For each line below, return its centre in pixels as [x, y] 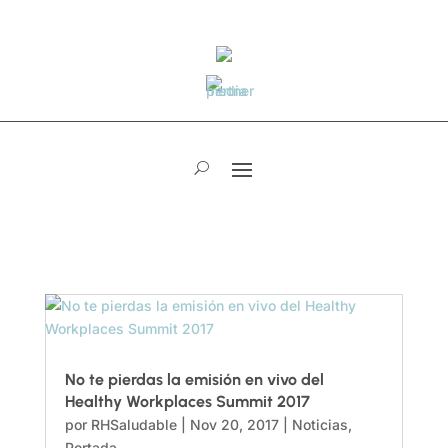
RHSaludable [133, 424]
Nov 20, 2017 [234, 424]
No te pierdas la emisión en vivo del [194, 379]
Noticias [319, 424]
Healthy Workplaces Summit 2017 [187, 401]
